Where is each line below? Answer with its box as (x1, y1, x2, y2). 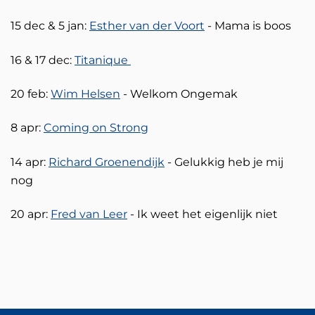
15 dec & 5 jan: (11, 19, 89, 33)
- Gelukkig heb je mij (165, 155, 283, 169)
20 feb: (11, 86, 51, 101)
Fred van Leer (51, 207, 127, 221)
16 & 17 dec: (11, 53, 75, 67)
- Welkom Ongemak (120, 86, 240, 101)
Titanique (75, 53, 131, 67)
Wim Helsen (51, 86, 120, 101)
